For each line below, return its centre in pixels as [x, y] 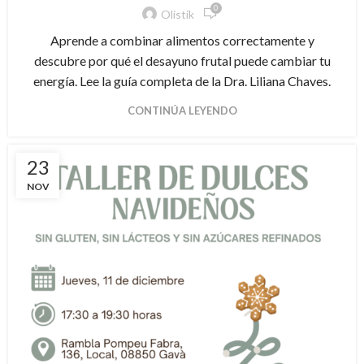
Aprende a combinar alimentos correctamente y [182, 41]
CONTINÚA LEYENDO [182, 111]
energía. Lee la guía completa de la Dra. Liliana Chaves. [182, 81]
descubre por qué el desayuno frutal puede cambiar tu [182, 61]
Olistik [177, 14]
